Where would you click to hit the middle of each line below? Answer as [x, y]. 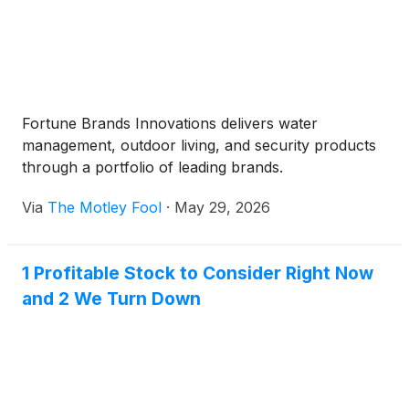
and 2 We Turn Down [111, 299]
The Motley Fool [105, 208]
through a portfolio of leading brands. [152, 168]
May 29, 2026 [222, 208]
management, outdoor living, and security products [199, 146]
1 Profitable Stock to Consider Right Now [198, 273]
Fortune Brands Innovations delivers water [170, 124]
